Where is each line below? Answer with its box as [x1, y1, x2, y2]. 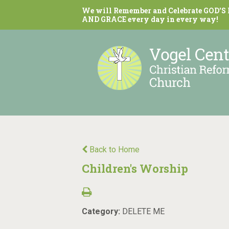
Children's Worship [82, 161, 188, 176]
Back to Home [87, 145, 140, 154]
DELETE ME [122, 207, 165, 216]
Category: [82, 207, 122, 216]
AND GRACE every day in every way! [82, 14, 218, 24]
